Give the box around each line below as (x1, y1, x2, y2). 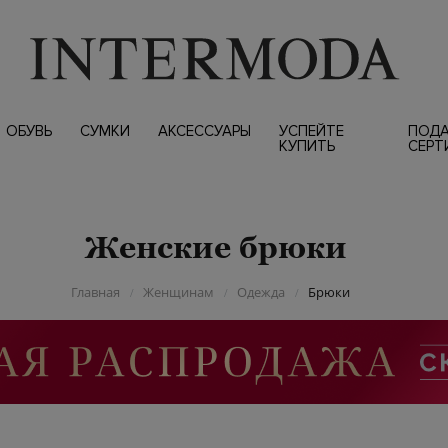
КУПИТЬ (278, 137, 335, 155)
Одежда (237, 283, 285, 301)
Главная (71, 283, 120, 301)
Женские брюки (84, 230, 347, 265)
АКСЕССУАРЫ (157, 122, 251, 140)
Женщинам (143, 283, 214, 301)
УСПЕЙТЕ (278, 122, 344, 140)
